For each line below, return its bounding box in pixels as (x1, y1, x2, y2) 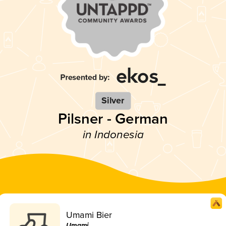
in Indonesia (82, 128, 144, 142)
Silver (101, 95, 125, 106)
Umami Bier (66, 209, 112, 220)
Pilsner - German (58, 109, 168, 128)
